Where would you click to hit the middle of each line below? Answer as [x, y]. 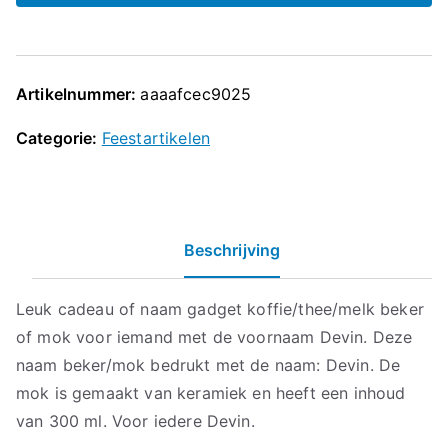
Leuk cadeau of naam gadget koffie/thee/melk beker [220, 309]
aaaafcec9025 [196, 94]
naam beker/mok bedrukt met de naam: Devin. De [208, 365]
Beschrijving [232, 250]
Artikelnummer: [78, 94]
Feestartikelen [156, 138]
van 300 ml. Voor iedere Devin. [135, 421]
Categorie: [59, 138]
